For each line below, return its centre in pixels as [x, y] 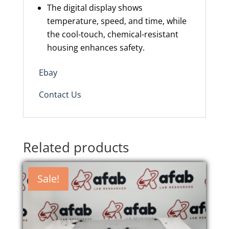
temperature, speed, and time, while [117, 21]
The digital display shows [95, 8]
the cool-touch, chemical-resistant [112, 35]
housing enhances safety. [96, 48]
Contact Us [60, 95]
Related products [76, 147]
